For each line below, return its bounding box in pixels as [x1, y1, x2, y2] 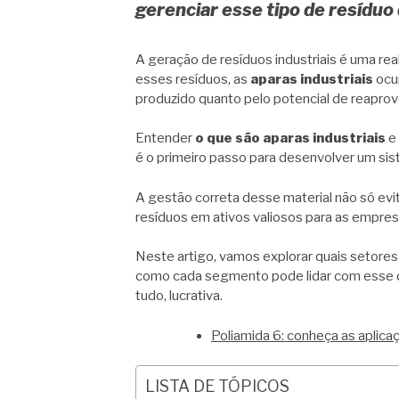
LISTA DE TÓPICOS [145, 377, 289, 396]
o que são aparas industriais [195, 130, 386, 147]
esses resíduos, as [135, 70, 250, 87]
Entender [135, 130, 195, 147]
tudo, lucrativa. [135, 288, 223, 305]
